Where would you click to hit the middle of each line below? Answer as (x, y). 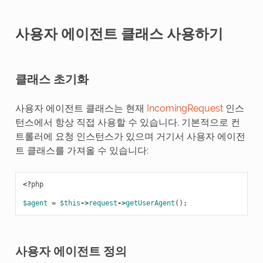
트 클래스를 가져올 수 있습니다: (82, 150)
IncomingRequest (185, 108)
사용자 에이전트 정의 (71, 251)
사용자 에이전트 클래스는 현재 (81, 108)
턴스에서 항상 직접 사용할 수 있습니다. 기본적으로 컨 (127, 122)
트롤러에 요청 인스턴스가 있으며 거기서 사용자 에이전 (130, 136)
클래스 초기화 (52, 79)
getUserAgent (150, 203)
